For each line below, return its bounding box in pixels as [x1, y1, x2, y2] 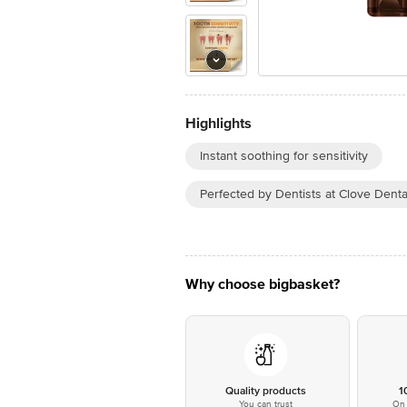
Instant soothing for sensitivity [200, 148, 368, 164]
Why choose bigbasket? [185, 275, 340, 293]
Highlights [185, 114, 252, 133]
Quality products [224, 384, 306, 398]
